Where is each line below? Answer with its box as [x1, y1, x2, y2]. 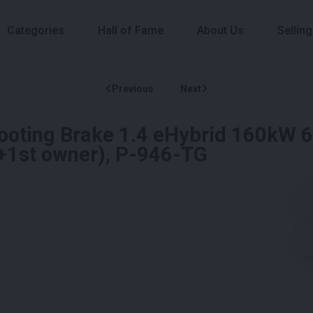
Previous [112, 82, 154, 94]
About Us [197, 24, 244, 38]
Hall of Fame [98, 24, 163, 38]
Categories [7, 24, 64, 38]
